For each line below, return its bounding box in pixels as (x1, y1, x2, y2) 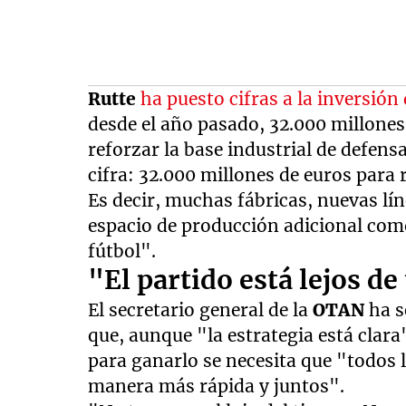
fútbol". (88, 239, 157, 262)
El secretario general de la (88, 298, 314, 321)
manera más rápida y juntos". (88, 374, 345, 397)
